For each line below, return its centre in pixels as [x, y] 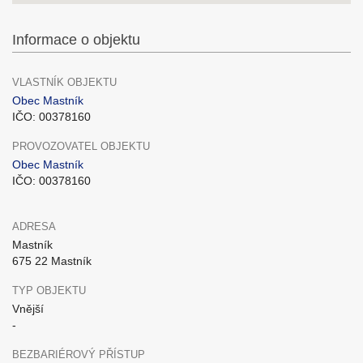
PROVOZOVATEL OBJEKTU [81, 146]
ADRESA [34, 226]
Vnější [28, 309]
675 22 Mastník [52, 261]
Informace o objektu [76, 40]
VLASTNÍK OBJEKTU [64, 82]
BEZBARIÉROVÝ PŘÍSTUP [79, 354]
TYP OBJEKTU [49, 290]
